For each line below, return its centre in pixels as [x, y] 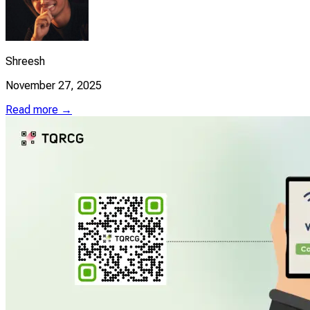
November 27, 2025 [54, 85]
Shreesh [25, 61]
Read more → [39, 110]
